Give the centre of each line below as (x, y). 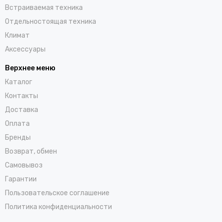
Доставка (22, 110)
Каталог (19, 82)
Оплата (17, 123)
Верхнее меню (30, 68)
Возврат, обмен (31, 151)
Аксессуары (25, 49)
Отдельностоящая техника (51, 21)
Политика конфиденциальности (58, 207)
